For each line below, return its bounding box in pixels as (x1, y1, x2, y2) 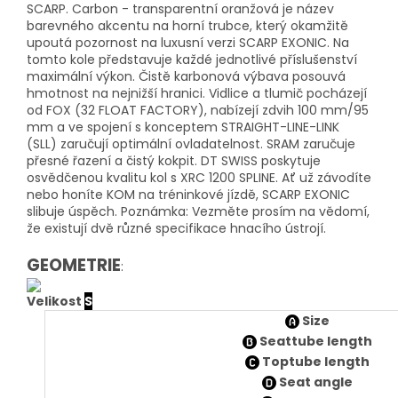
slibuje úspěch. (27, 202, 117, 220)
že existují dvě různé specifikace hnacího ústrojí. (27, 219, 326, 237)
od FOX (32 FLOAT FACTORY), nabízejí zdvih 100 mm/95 (27, 100, 369, 119)
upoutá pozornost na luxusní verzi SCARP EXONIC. (27, 33, 330, 52)
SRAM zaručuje (267, 134, 355, 153)
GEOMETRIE (27, 252, 121, 277)
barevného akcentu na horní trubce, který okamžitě (27, 16, 348, 35)
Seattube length (259, 331, 372, 350)
